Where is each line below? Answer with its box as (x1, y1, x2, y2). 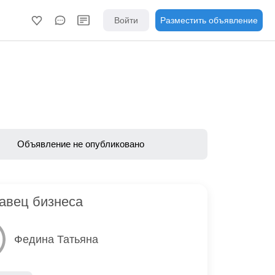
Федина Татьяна (14, 233, 99, 246)
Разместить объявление (160, 15, 258, 25)
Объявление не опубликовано (17, 139, 145, 149)
